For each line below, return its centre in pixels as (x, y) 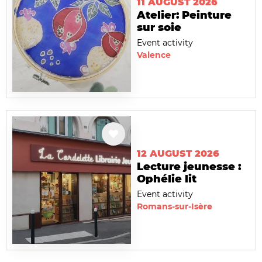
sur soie (159, 28)
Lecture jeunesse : (189, 167)
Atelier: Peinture (184, 15)
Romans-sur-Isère (175, 207)
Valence (154, 55)
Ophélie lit (167, 179)
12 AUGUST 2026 (178, 154)
